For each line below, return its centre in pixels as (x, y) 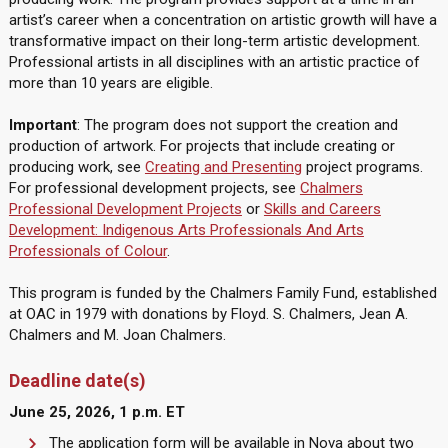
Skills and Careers (322, 209)
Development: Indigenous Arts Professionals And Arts (186, 230)
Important (42, 125)
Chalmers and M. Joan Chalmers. (117, 335)
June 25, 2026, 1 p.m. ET (96, 412)
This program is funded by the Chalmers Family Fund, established (222, 293)
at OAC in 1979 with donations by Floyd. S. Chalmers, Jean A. (208, 314)
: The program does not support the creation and (237, 125)
